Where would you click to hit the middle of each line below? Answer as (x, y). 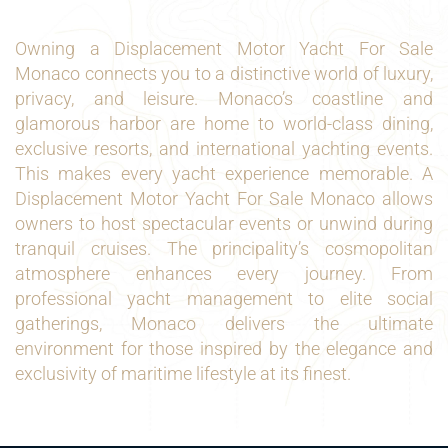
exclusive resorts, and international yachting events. (224, 148)
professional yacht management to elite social (224, 298)
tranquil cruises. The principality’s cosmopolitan (224, 248)
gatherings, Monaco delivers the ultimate (224, 323)
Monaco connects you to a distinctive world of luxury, (224, 73)
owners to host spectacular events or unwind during (224, 223)
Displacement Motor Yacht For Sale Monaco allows (224, 198)
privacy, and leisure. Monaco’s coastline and (224, 98)
